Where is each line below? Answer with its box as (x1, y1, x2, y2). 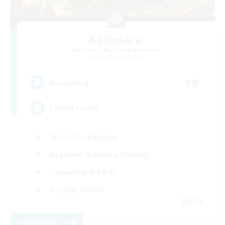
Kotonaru (89, 31, 143, 47)
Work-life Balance (50, 132, 118, 142)
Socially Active (50, 184, 104, 194)
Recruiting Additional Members (71, 46, 161, 54)
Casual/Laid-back (50, 167, 115, 177)
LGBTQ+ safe (50, 103, 99, 113)
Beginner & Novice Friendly (50, 149, 150, 159)
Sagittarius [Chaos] (95, 53, 143, 61)
